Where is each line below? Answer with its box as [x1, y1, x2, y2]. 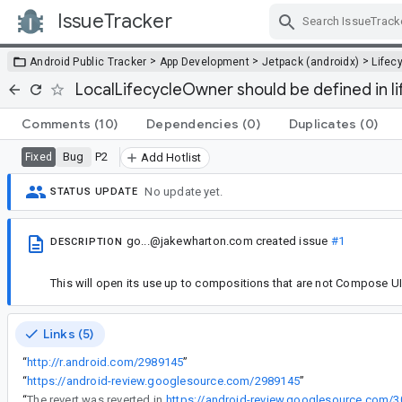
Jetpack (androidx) [261, 55, 360, 68]
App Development [159, 55, 250, 68]
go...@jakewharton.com [126, 233, 253, 248]
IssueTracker [57, 9, 172, 33]
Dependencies [146, 115, 239, 132]
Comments [22, 115, 91, 132]
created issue [252, 233, 331, 248]
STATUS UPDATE [50, 186, 138, 198]
